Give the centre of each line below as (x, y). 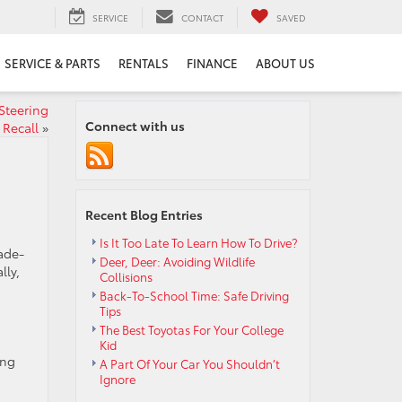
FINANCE (212, 63)
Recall (20, 127)
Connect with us (135, 126)
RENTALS (144, 63)
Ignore (117, 379)
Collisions (126, 276)
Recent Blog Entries (144, 214)
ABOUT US (285, 63)
